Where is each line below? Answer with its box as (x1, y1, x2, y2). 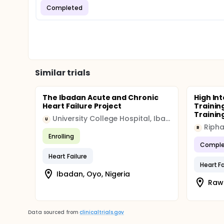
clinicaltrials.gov (79, 208, 124, 216)
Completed (46, 3, 82, 12)
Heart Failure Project (42, 101, 122, 111)
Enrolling (48, 131, 74, 140)
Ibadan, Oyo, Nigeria (56, 168, 130, 179)
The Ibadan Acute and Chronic (42, 92, 159, 102)
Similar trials (35, 67, 90, 78)
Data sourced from (28, 208, 78, 216)
